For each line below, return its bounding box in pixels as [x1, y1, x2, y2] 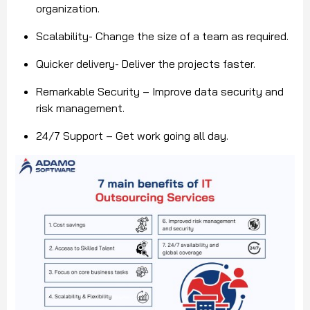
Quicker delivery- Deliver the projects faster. [36, 56, 255, 71]
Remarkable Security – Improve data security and [36, 84, 284, 98]
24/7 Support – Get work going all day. [36, 128, 228, 143]
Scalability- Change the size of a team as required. [36, 28, 289, 43]
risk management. [36, 100, 125, 115]
